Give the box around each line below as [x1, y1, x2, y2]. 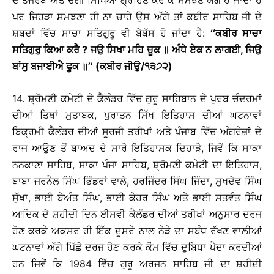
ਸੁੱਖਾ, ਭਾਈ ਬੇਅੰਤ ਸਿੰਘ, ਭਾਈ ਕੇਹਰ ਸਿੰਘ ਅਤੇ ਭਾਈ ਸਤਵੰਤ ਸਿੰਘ [12, 191, 262, 204]
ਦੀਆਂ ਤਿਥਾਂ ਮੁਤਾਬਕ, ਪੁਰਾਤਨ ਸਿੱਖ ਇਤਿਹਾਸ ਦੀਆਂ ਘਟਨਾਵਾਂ [12, 109, 262, 122]
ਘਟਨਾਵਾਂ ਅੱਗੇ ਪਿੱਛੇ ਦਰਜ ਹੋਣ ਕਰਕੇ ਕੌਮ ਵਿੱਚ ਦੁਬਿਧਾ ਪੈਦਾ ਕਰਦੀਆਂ [12, 241, 262, 254]
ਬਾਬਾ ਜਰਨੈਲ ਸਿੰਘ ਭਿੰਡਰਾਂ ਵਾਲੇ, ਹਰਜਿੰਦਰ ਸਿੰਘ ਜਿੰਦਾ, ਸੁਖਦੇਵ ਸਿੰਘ [12, 175, 262, 188]
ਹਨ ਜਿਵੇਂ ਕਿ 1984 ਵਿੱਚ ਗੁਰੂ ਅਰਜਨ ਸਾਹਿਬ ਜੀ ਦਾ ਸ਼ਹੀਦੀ [12, 257, 262, 270]
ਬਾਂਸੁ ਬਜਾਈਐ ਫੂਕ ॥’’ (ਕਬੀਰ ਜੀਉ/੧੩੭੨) [12, 60, 172, 73]
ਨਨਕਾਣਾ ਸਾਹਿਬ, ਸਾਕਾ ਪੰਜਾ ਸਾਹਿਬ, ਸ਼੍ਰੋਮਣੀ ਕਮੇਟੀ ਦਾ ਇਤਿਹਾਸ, [12, 158, 262, 171]
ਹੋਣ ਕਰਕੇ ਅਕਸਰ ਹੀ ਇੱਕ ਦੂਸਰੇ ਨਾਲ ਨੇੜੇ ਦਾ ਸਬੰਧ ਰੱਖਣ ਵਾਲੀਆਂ [12, 224, 262, 237]
